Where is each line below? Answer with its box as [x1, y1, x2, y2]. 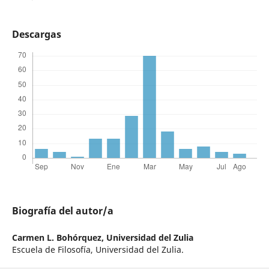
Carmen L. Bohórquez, [11, 232, 106, 244]
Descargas [11, 28, 61, 41]
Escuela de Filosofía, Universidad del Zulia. [11, 244, 184, 256]
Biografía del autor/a [11, 204, 113, 218]
